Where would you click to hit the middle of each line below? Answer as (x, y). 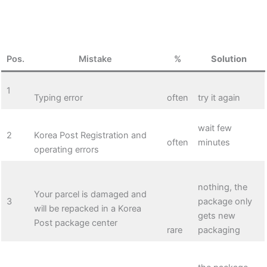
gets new (216, 215)
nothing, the (222, 187)
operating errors (66, 149)
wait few (215, 128)
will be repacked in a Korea (87, 208)
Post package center (75, 223)
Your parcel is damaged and (90, 194)
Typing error (58, 97)
